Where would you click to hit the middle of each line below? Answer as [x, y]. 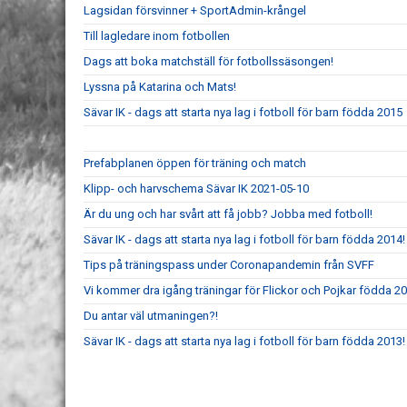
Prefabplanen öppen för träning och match [195, 163]
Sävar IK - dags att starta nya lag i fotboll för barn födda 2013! [244, 341]
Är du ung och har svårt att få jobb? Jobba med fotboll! [228, 214]
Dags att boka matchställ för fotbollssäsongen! [208, 61]
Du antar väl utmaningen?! [151, 316]
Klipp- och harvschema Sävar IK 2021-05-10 [196, 189]
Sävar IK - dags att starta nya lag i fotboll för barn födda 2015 [243, 112]
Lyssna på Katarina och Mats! [160, 87]
